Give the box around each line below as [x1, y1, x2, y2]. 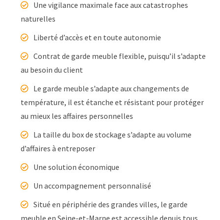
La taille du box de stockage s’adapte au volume [33, 129, 192, 139]
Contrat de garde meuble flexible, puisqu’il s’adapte [33, 51, 206, 61]
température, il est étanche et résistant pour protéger [21, 97, 204, 107]
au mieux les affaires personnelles [21, 110, 134, 121]
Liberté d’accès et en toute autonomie [33, 32, 162, 42]
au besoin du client [21, 64, 83, 75]
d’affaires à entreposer [21, 143, 96, 153]
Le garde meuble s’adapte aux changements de [33, 83, 190, 93]
